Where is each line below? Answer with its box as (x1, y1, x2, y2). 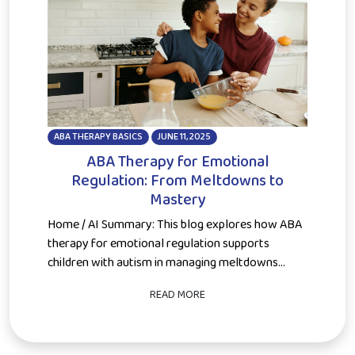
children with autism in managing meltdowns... (48, 253, 285, 273)
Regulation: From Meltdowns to (71, 168, 284, 194)
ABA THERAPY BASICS (53, 129, 143, 145)
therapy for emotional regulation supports (48, 234, 269, 254)
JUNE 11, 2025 (157, 129, 212, 145)
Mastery (149, 187, 206, 213)
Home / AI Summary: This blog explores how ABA (48, 215, 302, 235)
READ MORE (150, 286, 205, 304)
